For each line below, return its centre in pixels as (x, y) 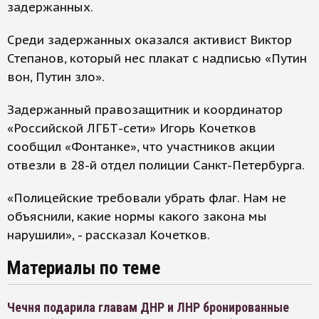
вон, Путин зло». (56, 77)
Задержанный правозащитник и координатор (145, 110)
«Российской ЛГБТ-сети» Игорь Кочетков (132, 129)
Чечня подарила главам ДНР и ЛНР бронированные (148, 308)
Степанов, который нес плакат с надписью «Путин (157, 59)
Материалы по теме (84, 268)
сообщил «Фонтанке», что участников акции (141, 147)
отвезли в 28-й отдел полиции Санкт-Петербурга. (156, 166)
